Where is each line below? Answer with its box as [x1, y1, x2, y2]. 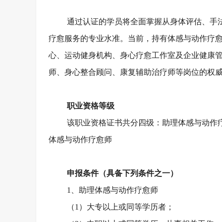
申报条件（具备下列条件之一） [67, 169, 178, 177]
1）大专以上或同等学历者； [75, 203, 174, 211]
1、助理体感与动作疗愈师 [67, 186, 159, 194]
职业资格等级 [67, 102, 115, 110]
